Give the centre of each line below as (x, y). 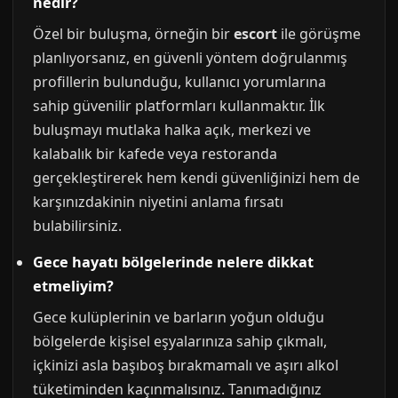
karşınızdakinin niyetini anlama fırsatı (158, 202)
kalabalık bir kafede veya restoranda (155, 154)
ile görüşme (319, 34)
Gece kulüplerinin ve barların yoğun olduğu (179, 318)
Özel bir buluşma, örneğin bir (133, 34)
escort (255, 34)
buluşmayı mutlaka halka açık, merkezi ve (172, 130)
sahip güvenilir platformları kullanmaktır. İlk (179, 106)
